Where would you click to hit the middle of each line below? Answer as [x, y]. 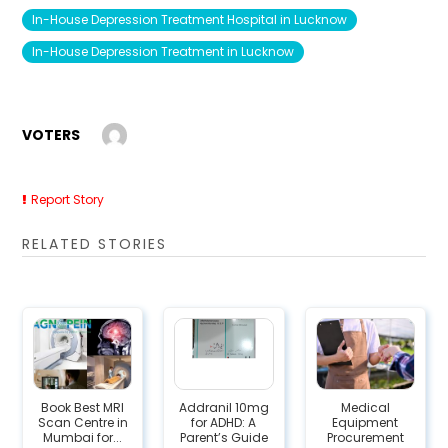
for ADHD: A [224, 423]
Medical [365, 408]
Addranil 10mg [223, 408]
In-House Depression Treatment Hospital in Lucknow [190, 19]
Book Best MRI [83, 408]
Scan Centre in [82, 423]
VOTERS [51, 134]
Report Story [68, 200]
